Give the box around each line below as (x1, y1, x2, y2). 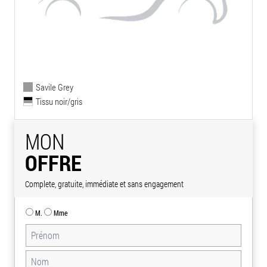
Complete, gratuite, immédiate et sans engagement (25, 178, 184, 190)
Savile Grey (36, 80, 73, 93)
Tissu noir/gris (36, 95, 82, 107)
